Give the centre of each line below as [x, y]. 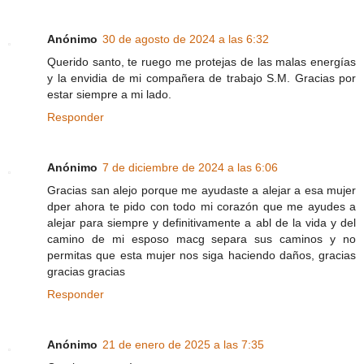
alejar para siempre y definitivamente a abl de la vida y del [201, 223]
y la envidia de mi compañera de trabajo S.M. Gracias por [201, 78]
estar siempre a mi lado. [109, 95]
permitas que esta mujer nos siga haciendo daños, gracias [201, 256]
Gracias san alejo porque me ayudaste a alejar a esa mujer [201, 191]
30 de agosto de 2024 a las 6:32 [186, 39]
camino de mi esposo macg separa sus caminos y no [201, 239]
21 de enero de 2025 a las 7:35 [183, 345]
